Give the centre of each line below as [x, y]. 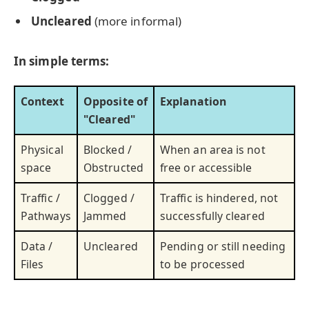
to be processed [203, 264]
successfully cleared [212, 216]
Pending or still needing [223, 246]
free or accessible [206, 167]
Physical [42, 149]
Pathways [46, 216]
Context [42, 101]
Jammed [105, 216]
